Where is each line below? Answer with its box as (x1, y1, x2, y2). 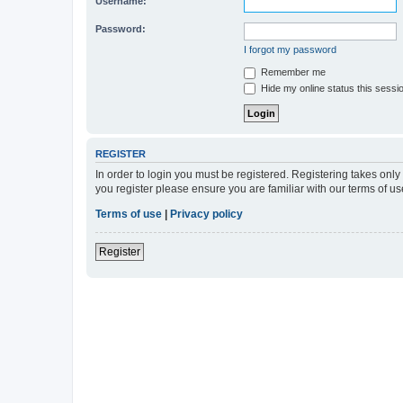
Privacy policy (170, 207, 243, 220)
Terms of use (95, 207, 162, 220)
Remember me (258, 67, 326, 78)
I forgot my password (244, 44, 336, 56)
